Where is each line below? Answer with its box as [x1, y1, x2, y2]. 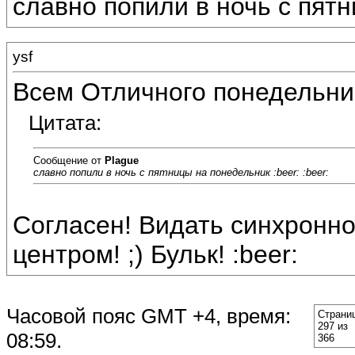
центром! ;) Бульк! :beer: [13, 240, 298, 269]
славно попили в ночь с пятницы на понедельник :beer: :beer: [33, 166, 329, 178]
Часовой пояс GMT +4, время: [6, 304, 291, 328]
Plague [105, 154, 139, 166]
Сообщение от [33, 154, 105, 166]
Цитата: [29, 111, 101, 136]
